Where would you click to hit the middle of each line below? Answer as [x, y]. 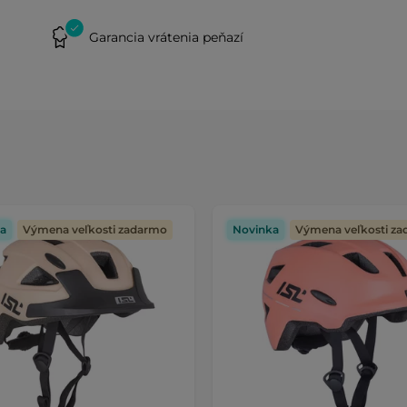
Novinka [256, 229]
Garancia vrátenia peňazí [166, 37]
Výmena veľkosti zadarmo [95, 229]
